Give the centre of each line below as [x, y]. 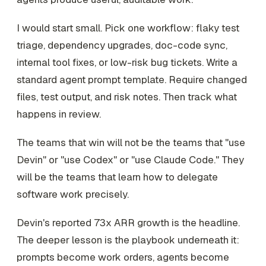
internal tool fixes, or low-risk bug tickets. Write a [127, 63]
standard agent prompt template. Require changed [132, 80]
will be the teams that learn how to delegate [117, 177]
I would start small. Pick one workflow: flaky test [128, 28]
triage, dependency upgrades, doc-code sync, [122, 45]
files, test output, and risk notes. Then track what [127, 97]
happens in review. [59, 114]
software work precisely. [73, 194]
